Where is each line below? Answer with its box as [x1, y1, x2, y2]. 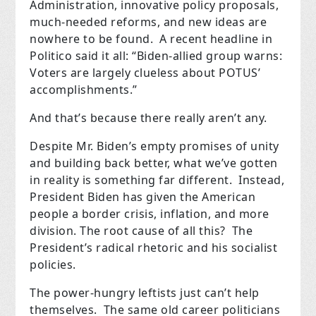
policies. [30, 257, 76, 273]
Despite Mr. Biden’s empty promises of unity [30, 138, 279, 154]
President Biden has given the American [30, 189, 256, 205]
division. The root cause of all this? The [30, 223, 253, 239]
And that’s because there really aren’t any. [30, 110, 267, 126]
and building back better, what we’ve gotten [30, 155, 278, 171]
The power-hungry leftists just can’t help [30, 285, 260, 301]
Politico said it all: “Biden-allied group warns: [30, 48, 283, 64]
